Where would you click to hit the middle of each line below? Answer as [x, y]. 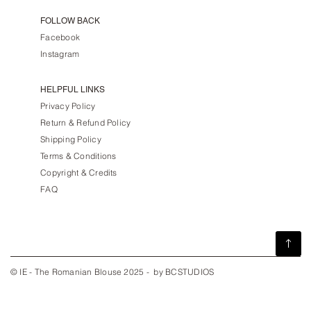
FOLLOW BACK [70, 20]
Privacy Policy [68, 106]
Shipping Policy [71, 139]
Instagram [60, 53]
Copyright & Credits [79, 172]
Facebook [60, 37]
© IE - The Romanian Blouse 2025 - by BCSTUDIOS [112, 271]
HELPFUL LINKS [73, 89]
